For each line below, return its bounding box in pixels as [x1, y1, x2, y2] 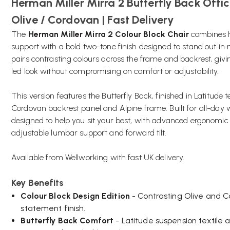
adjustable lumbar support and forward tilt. [11, 128, 167, 138]
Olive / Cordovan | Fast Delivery [11, 13, 175, 27]
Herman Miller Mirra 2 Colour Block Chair [28, 29, 189, 39]
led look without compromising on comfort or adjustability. [11, 66, 219, 76]
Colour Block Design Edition [21, 191, 130, 201]
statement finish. [21, 203, 86, 213]
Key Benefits [11, 177, 64, 188]
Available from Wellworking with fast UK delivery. [11, 152, 185, 162]
